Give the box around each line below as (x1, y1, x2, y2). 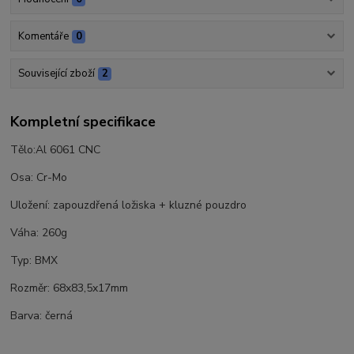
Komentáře (17, 29, 69, 44)
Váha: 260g (10, 224, 68, 240)
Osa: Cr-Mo (10, 169, 68, 185)
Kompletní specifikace (10, 111, 156, 131)
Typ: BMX (10, 252, 58, 268)
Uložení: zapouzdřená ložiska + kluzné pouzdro (10, 197, 247, 213)
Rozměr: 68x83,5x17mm (10, 280, 129, 296)
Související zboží (17, 66, 95, 81)
